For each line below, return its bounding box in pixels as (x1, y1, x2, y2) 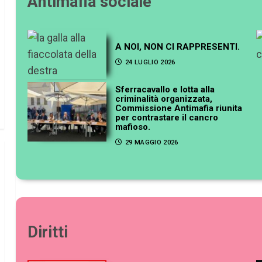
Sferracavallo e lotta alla (115, 84, 215, 95)
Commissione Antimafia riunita (115, 103, 243, 114)
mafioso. (115, 122, 151, 133)
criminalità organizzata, (115, 94, 213, 105)
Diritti (27, 222, 68, 242)
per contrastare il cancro (115, 112, 219, 123)
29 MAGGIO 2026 (125, 139, 178, 147)
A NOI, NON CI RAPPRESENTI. (115, 41, 240, 52)
